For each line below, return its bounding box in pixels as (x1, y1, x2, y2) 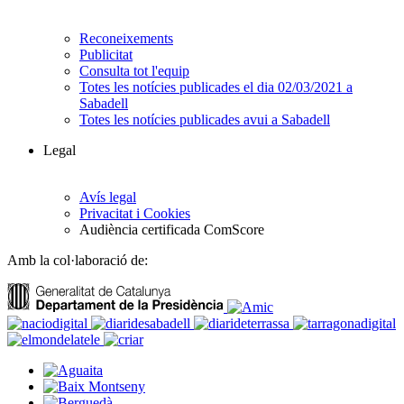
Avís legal (79, 189, 136, 206)
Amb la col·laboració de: (7, 252, 148, 269)
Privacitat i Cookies (79, 206, 190, 222)
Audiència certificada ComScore (79, 222, 264, 238)
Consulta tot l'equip (79, 63, 189, 79)
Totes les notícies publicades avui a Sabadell (79, 112, 330, 128)
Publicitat (79, 47, 133, 63)
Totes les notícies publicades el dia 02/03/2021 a (79, 79, 353, 96)
